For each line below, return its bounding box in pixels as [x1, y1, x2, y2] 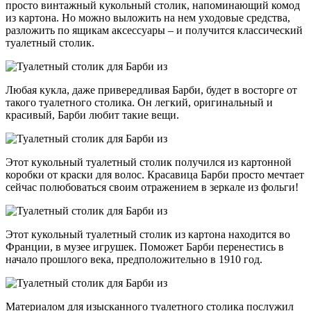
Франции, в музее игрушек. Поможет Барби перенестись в [6, 240, 284, 253]
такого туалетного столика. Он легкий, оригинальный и [6, 96, 273, 108]
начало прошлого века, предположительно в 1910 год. [6, 253, 262, 265]
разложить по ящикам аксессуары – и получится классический [6, 24, 303, 36]
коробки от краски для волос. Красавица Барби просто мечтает [6, 168, 304, 180]
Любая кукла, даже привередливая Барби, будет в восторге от [6, 83, 297, 96]
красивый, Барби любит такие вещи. [6, 108, 179, 121]
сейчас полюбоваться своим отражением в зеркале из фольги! [6, 180, 301, 193]
